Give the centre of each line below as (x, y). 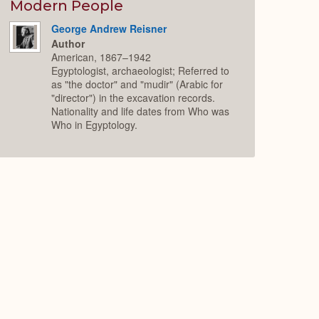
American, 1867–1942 (101, 57)
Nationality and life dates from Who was (141, 111)
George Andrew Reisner (109, 29)
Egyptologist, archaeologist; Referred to (141, 70)
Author (68, 43)
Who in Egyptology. (95, 124)
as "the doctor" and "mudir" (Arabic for (137, 84)
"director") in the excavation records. (134, 97)
